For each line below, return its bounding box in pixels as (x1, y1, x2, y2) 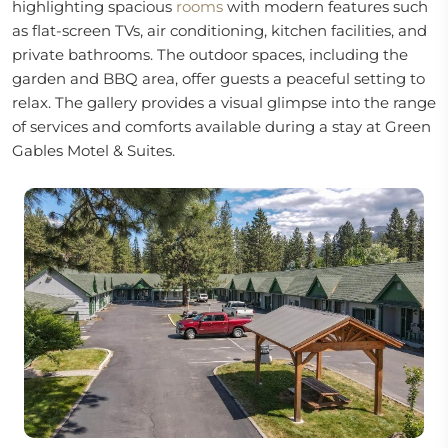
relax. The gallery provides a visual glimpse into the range (12, 93, 436, 112)
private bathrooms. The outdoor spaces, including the (12, 45, 408, 64)
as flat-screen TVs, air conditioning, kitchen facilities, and (12, 21, 427, 40)
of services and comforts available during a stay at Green (12, 117, 431, 136)
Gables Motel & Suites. (12, 141, 175, 160)
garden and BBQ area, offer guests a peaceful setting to (12, 69, 425, 88)
